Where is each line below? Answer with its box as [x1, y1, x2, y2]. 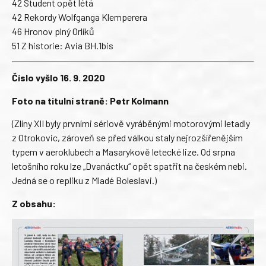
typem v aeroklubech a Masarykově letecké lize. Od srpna [12, 146, 235, 158]
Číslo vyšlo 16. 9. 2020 [12, 72, 105, 84]
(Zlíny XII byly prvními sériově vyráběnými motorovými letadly [12, 118, 250, 129]
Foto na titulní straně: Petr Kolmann [12, 94, 169, 106]
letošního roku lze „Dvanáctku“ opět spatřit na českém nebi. [12, 160, 247, 172]
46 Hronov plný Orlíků [12, 25, 94, 37]
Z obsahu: [12, 197, 56, 209]
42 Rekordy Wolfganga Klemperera [12, 11, 147, 23]
